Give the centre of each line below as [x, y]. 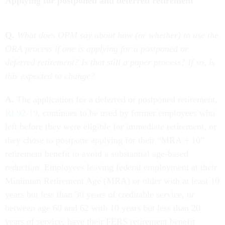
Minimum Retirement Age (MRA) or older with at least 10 [112, 181]
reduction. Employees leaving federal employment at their [111, 167]
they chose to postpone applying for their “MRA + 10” [105, 140]
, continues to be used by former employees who [126, 113]
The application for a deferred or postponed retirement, [117, 100]
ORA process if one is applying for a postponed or [97, 49]
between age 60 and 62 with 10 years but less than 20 [103, 208]
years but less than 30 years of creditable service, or [100, 195]
